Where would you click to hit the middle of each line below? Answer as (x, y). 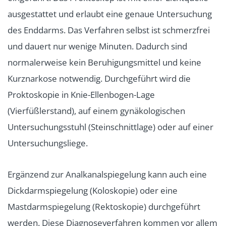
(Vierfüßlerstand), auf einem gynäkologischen (96, 111)
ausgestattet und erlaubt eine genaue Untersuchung (110, 14)
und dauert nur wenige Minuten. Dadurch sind (97, 46)
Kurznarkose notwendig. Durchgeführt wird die (99, 79)
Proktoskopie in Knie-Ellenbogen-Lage (81, 95)
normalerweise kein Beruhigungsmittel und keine (104, 63)
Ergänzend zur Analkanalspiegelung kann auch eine (107, 175)
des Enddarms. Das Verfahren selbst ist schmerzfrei (109, 30)
